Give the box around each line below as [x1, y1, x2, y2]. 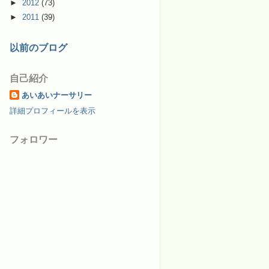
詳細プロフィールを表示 [10, 106, 95, 115]
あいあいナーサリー [22, 90, 92, 100]
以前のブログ [10, 42, 67, 53]
